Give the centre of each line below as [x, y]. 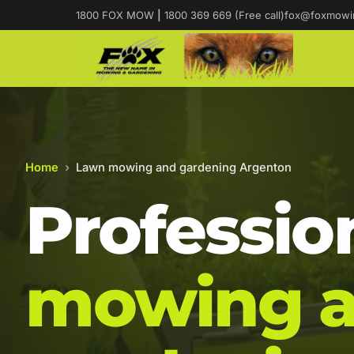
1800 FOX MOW [117, 15]
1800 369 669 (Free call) [223, 15]
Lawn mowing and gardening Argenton [184, 168]
